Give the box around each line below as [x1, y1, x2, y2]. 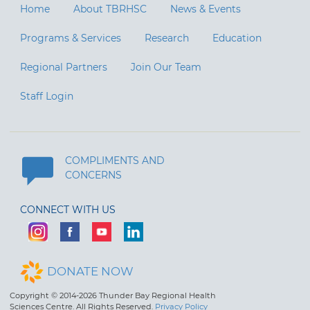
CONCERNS [65, 168, 122, 181]
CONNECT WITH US [20, 203, 116, 216]
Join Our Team [131, 60, 201, 73]
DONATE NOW [46, 264, 134, 278]
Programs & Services [20, 31, 121, 44]
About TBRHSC [73, 2, 147, 15]
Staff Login [20, 89, 73, 102]
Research [145, 31, 189, 44]
